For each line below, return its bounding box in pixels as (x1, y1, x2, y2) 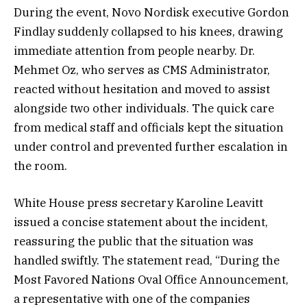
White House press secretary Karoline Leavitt (14, 195, 263, 211)
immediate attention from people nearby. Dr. (14, 42, 255, 58)
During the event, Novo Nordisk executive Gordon (14, 4, 289, 20)
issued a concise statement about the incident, (14, 214, 268, 230)
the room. (14, 158, 67, 173)
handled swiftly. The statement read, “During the (14, 253, 280, 269)
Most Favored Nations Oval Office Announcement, (14, 272, 288, 288)
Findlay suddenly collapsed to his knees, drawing (14, 23, 283, 39)
